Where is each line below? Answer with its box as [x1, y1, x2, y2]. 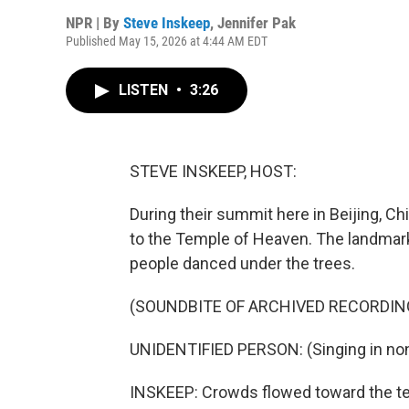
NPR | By [66, 14, 123, 32]
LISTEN [119, 81, 172, 99]
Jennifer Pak [217, 14, 296, 32]
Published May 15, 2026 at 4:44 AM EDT [66, 34, 267, 48]
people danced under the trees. [130, 254, 355, 273]
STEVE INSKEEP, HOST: [130, 162, 297, 181]
